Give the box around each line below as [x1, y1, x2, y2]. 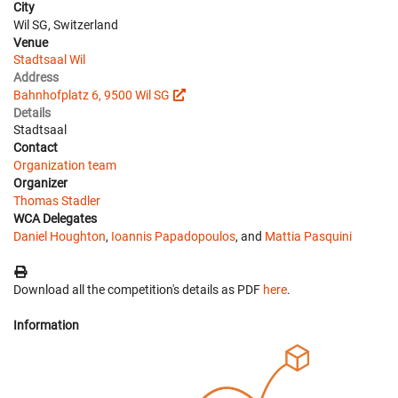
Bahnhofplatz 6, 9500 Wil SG [13, 87, 170, 102]
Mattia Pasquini [265, 228, 352, 243]
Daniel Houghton [13, 228, 106, 243]
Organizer [13, 175, 68, 190]
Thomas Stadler [13, 193, 100, 208]
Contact [13, 139, 58, 155]
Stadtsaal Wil [13, 52, 85, 67]
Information [13, 317, 79, 332]
